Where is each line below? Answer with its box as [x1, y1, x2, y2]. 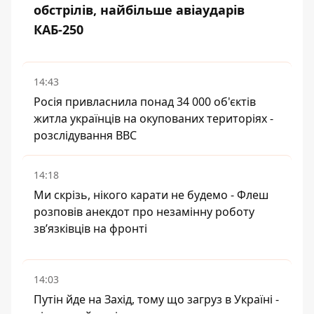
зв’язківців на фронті [34, 220, 147, 236]
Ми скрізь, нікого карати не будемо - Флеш [34, 186, 268, 203]
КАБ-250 [34, 20, 83, 38]
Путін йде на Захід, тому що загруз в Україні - [34, 291, 279, 307]
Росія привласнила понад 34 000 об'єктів [34, 93, 256, 109]
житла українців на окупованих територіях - [34, 110, 273, 126]
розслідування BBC [34, 127, 137, 143]
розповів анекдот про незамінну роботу [34, 203, 254, 219]
